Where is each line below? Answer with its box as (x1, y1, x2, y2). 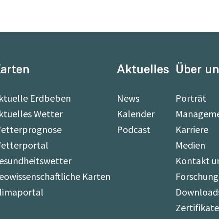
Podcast (117, 123, 151, 135)
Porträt (175, 92, 206, 104)
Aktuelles (117, 61, 169, 77)
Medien (175, 139, 205, 151)
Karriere (175, 123, 208, 135)
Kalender (117, 108, 154, 120)
